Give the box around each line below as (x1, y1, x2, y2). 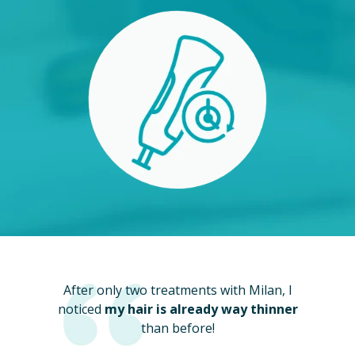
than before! (140, 319, 215, 338)
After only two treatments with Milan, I (63, 281, 292, 300)
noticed (57, 300, 105, 319)
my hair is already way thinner (104, 300, 298, 319)
